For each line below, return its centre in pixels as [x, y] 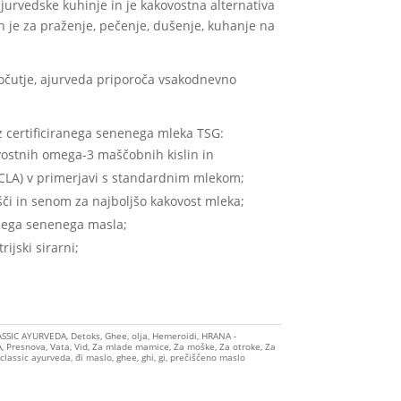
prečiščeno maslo [207, 357]
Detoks [85, 335]
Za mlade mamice [130, 346]
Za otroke [239, 346]
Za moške [194, 346]
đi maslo [93, 357]
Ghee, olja [126, 335]
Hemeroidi [174, 335]
